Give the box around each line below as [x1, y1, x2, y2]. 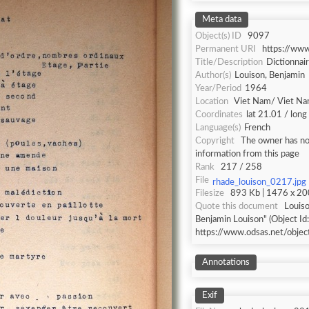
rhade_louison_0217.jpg [212, 178, 306, 187]
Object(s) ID [195, 32, 241, 41]
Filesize [195, 189, 224, 198]
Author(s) [195, 71, 231, 80]
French [244, 123, 270, 132]
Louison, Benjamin [235, 71, 305, 80]
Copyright [195, 137, 235, 146]
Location [195, 97, 228, 106]
